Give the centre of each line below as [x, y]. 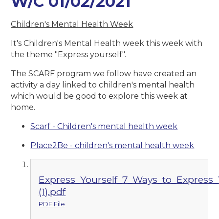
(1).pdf [52, 192]
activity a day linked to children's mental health [103, 85]
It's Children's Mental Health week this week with [107, 44]
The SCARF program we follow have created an [104, 74]
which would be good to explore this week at [99, 96]
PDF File [52, 204]
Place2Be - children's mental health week [112, 146]
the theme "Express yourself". [70, 55]
